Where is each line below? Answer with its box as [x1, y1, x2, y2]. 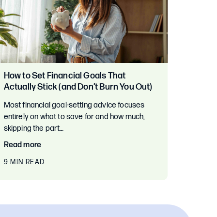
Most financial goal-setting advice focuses [3, 101, 145, 110]
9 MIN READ [3, 158, 45, 166]
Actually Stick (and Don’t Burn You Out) [3, 82, 153, 92]
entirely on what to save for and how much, [3, 112, 145, 122]
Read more [3, 140, 42, 150]
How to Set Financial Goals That [3, 71, 126, 81]
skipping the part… [3, 124, 64, 133]
